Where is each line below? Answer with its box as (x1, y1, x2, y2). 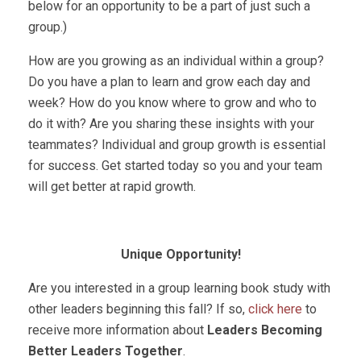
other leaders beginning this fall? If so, (28, 301, 248, 317)
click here (248, 301, 302, 317)
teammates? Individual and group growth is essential (28, 137, 326, 152)
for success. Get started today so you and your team (28, 158, 322, 173)
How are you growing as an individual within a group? (28, 53, 324, 68)
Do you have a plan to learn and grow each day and (28, 74, 310, 89)
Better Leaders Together (28, 343, 183, 359)
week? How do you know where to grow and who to (28, 95, 317, 110)
